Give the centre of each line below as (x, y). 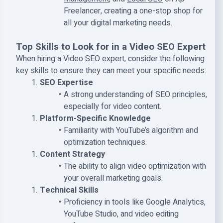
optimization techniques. (105, 142)
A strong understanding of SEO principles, (135, 95)
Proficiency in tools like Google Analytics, (134, 202)
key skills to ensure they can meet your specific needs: (111, 71)
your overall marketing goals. (113, 178)
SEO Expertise (66, 83)
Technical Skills (69, 190)
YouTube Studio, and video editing (121, 214)
